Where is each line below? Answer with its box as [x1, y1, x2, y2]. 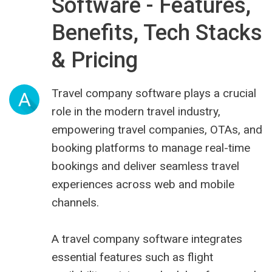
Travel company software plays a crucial [52, 86, 256, 101]
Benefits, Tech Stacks [52, 20, 262, 46]
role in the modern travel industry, [52, 104, 220, 119]
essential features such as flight [52, 250, 213, 265]
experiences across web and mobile [52, 177, 234, 192]
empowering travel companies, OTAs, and [52, 123, 262, 137]
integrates [188, 232, 242, 246]
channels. [52, 195, 99, 210]
